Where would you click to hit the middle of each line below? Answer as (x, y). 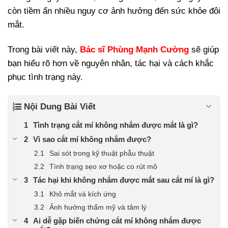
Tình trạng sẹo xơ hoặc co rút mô (103, 167)
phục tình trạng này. (45, 77)
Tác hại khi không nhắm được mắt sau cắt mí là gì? (124, 180)
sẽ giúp (204, 50)
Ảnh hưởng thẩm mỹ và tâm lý (98, 207)
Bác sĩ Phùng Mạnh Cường (134, 50)
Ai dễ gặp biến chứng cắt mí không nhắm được (117, 221)
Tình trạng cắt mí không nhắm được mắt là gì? (116, 125)
